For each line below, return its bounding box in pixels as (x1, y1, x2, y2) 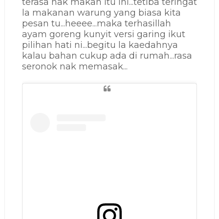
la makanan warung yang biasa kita (22, 7, 181, 19)
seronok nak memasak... (22, 61, 128, 72)
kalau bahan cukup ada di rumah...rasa (22, 50, 192, 62)
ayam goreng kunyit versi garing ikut (22, 29, 185, 40)
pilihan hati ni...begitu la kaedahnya (22, 40, 178, 51)
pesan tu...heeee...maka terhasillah (22, 18, 171, 29)
